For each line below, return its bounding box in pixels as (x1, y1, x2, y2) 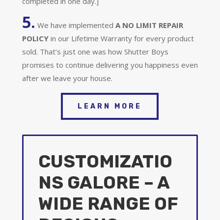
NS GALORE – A (38, 171, 169, 193)
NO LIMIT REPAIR (122, 20, 183, 30)
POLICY (22, 33, 49, 43)
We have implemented (35, 20, 115, 30)
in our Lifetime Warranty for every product (50, 33, 194, 43)
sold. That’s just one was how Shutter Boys (22, 46, 168, 56)
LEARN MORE (78, 102, 142, 110)
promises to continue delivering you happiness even (22, 59, 198, 70)
